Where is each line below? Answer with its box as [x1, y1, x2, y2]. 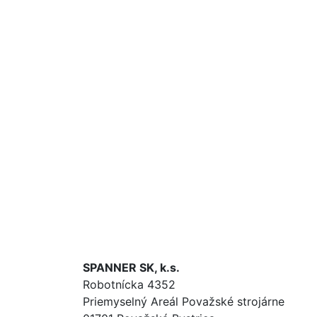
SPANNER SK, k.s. [83, 260, 180, 275]
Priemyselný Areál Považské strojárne [83, 294, 284, 309]
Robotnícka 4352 [83, 277, 175, 292]
